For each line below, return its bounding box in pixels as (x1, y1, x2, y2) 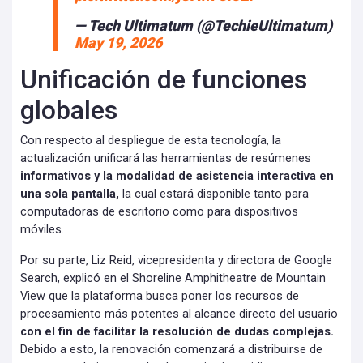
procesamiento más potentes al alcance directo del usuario (20, 306, 338, 321)
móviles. (20, 222, 64, 237)
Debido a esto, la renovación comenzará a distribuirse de (20, 342, 322, 357)
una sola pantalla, (20, 186, 122, 201)
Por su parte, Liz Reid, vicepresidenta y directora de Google (20, 253, 332, 267)
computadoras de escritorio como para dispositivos (20, 204, 298, 219)
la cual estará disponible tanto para (122, 186, 309, 201)
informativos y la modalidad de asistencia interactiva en (20, 169, 334, 183)
